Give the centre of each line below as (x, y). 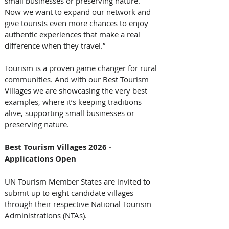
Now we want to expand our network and (79, 12)
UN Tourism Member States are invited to (78, 181)
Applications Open (40, 158)
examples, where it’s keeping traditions (74, 101)
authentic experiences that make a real (73, 34)
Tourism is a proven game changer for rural (82, 68)
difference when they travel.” (56, 45)
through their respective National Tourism (79, 204)
